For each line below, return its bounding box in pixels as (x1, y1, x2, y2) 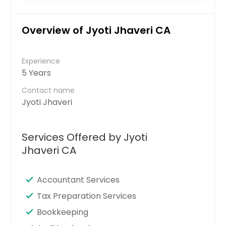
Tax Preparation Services (37, 190, 137, 202)
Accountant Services (37, 174, 120, 186)
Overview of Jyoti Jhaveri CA (22, 23, 171, 37)
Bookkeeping (37, 206, 89, 218)
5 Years (22, 67, 51, 79)
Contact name (22, 85, 75, 95)
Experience (22, 55, 61, 66)
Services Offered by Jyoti (22, 130, 148, 144)
